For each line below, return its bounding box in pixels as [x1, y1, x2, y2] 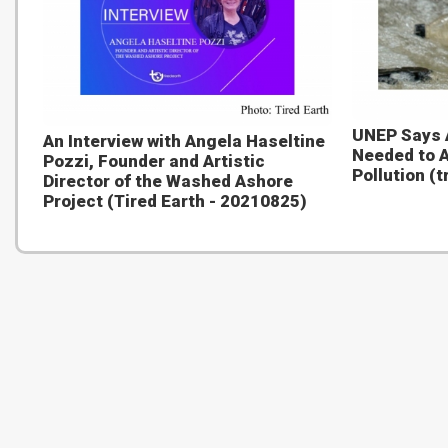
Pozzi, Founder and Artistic [43, 151, 265, 172]
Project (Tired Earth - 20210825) [43, 191, 307, 212]
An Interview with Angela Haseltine [43, 131, 325, 152]
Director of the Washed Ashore [43, 171, 293, 192]
